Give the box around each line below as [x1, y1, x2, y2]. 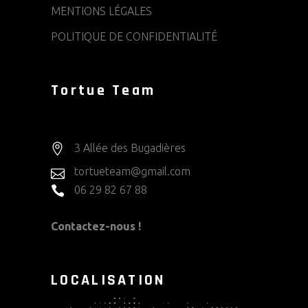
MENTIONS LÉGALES [51, 5, 152, 18]
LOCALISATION [51, 271, 166, 291]
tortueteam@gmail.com [74, 165, 190, 178]
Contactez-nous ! [51, 220, 141, 233]
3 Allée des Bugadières [74, 142, 186, 155]
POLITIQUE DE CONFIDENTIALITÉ [51, 30, 217, 43]
